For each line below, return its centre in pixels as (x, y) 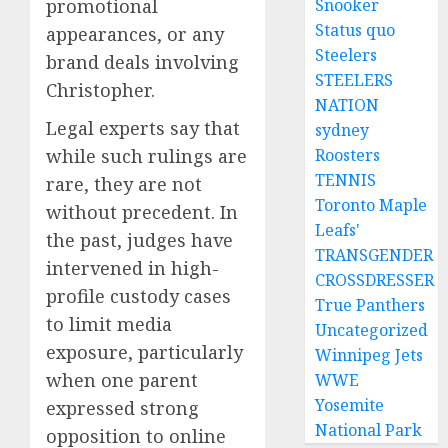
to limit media (109, 323)
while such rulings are (146, 155)
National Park (369, 430)
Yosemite (350, 405)
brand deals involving (142, 61)
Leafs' (338, 230)
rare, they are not (124, 183)
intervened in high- (132, 267)
